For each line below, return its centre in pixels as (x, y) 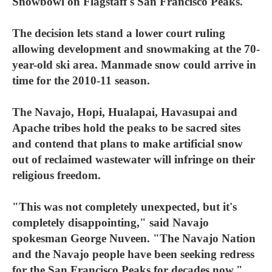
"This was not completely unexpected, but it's (124, 207)
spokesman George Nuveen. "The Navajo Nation (134, 238)
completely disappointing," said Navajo (110, 223)
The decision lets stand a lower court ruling (119, 33)
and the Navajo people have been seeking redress (133, 254)
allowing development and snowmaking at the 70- (136, 49)
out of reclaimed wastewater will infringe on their (134, 159)
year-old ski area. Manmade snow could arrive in (134, 65)
